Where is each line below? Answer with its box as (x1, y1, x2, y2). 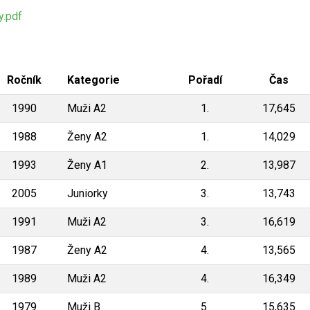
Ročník (6, 73, 42, 86)
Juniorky (67, 186, 108, 200)
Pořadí (188, 73, 222, 86)
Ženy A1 (67, 158, 107, 172)
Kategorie (67, 73, 120, 86)
